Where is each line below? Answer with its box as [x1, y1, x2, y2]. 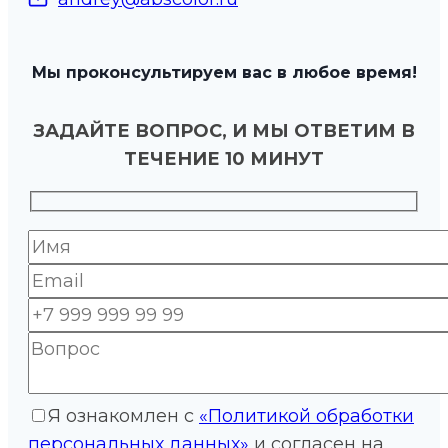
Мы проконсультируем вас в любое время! [31, 63, 417, 83]
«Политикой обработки [199, 405, 414, 428]
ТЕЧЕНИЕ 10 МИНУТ [124, 147, 324, 170]
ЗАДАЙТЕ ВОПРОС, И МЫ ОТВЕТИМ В [33, 119, 415, 142]
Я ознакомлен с [48, 405, 199, 428]
